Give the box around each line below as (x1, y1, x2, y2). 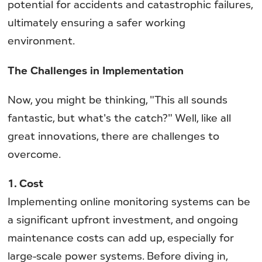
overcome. (8, 146, 61, 161)
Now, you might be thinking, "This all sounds (8, 92, 228, 106)
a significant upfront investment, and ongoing (8, 212, 239, 226)
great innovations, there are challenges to (8, 128, 220, 143)
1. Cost (8, 175, 44, 190)
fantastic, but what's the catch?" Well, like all (8, 110, 232, 125)
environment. (8, 33, 75, 48)
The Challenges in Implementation (8, 63, 184, 77)
